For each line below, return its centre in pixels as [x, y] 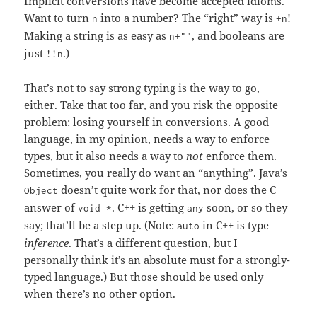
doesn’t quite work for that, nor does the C [167, 190]
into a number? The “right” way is [187, 18]
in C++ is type [235, 225]
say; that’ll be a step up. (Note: [101, 225]
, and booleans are [238, 36]
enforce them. [240, 156]
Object [41, 191]
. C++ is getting [150, 208]
